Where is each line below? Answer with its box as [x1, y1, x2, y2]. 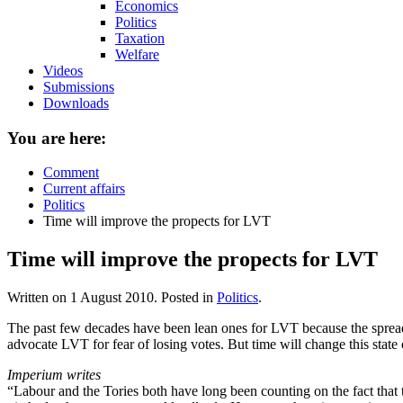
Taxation [115, 31, 165, 46]
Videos [43, 63, 83, 78]
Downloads [43, 95, 109, 111]
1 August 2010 [70, 290, 154, 306]
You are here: [7, 128, 106, 148]
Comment [43, 165, 99, 181]
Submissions [43, 79, 114, 94]
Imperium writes [7, 367, 101, 383]
